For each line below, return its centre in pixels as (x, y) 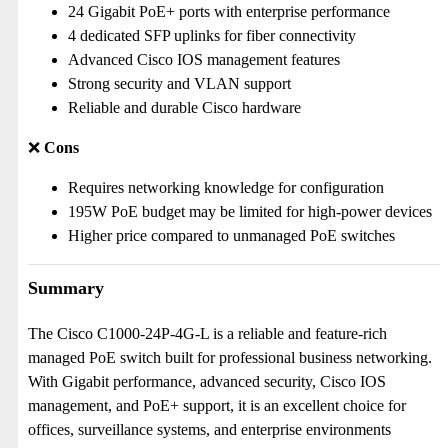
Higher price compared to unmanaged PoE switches (231, 235)
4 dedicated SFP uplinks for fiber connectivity (212, 35)
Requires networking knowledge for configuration (226, 187)
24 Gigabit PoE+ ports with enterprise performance (229, 11)
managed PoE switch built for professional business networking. (230, 357)
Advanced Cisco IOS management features (204, 59)
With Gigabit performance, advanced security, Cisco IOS (207, 381)
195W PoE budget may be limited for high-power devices (250, 211)
